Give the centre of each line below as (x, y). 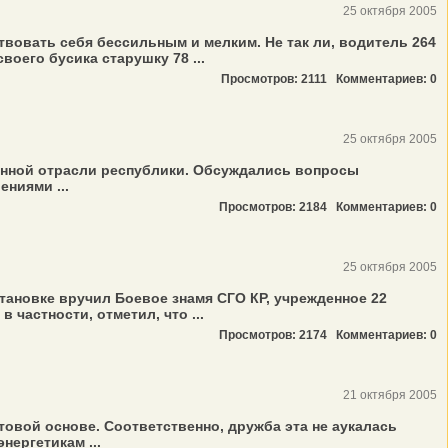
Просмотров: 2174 (277, 335)
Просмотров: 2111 (278, 79)
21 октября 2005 (390, 395)
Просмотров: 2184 (277, 207)
